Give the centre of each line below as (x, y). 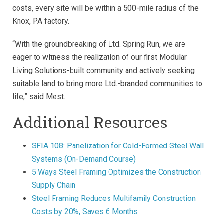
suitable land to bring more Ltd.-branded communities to (107, 83)
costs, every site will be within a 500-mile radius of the (105, 8)
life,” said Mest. (40, 96)
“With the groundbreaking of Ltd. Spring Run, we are (99, 44)
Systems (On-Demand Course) (84, 159)
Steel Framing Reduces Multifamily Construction (114, 198)
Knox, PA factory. (42, 21)
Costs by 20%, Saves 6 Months (85, 211)
